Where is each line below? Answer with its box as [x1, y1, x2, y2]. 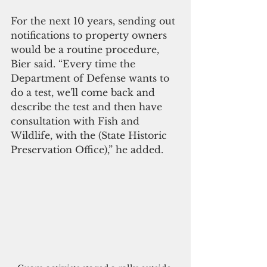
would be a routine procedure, [11, 44, 162, 56]
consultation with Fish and [11, 115, 142, 128]
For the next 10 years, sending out [11, 15, 178, 27]
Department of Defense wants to [11, 72, 172, 85]
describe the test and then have [11, 101, 165, 113]
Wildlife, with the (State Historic [11, 129, 170, 142]
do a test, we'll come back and [11, 86, 158, 99]
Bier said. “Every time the [11, 58, 138, 70]
